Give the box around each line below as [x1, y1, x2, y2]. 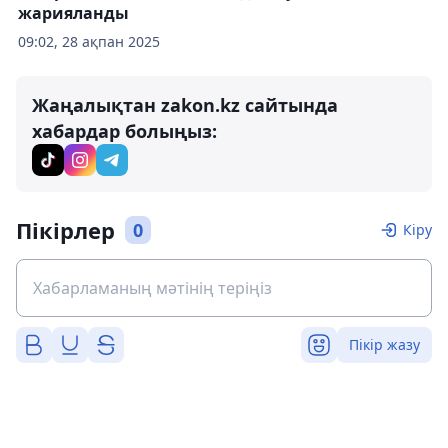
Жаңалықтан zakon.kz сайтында [32, 93, 338, 117]
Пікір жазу [349, 335, 420, 354]
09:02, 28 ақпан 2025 [18, 32, 160, 51]
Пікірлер [16, 215, 115, 245]
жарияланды [18, 2, 129, 24]
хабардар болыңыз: [32, 119, 217, 143]
